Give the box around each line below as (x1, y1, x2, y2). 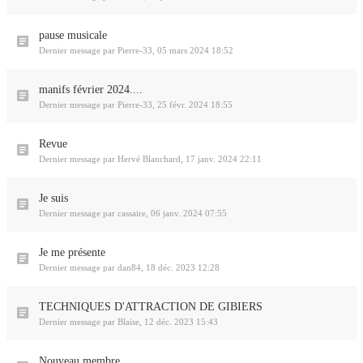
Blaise (117, 317, 139, 327)
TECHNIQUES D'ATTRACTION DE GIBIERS (39, 301, 263, 313)
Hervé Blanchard (117, 154, 181, 164)
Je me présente (39, 246, 105, 258)
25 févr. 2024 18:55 (157, 100, 233, 109)
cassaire (117, 208, 146, 218)
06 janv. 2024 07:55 (151, 208, 227, 218)
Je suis (39, 192, 68, 204)
